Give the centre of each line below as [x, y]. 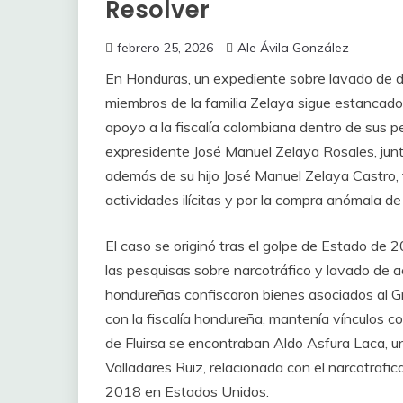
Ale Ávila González [293, 47]
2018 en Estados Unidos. [187, 391]
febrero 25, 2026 [165, 47]
